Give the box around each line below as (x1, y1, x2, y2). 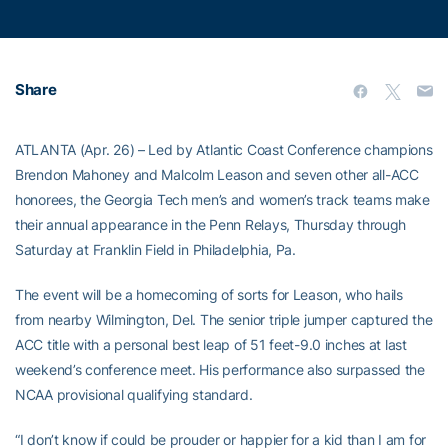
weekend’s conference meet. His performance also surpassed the (15, 361, 425, 378)
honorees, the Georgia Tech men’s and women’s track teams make (15, 191, 430, 208)
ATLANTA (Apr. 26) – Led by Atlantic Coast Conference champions (15, 141, 433, 158)
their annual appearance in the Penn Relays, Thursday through (15, 216, 407, 233)
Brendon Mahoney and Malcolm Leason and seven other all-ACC (15, 166, 419, 183)
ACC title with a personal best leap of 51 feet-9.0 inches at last (15, 336, 407, 353)
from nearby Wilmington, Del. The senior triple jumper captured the (15, 311, 433, 328)
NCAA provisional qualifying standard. (15, 386, 253, 403)
